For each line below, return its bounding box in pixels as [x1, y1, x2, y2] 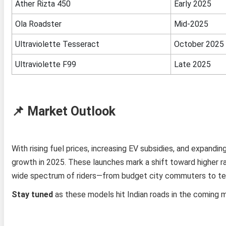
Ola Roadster [15, 19, 62, 29]
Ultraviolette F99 [15, 59, 76, 69]
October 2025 [174, 39, 224, 49]
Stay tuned [11, 189, 53, 199]
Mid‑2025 [174, 19, 208, 29]
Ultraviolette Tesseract [15, 39, 99, 49]
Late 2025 [174, 59, 211, 69]
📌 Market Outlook [11, 103, 116, 119]
